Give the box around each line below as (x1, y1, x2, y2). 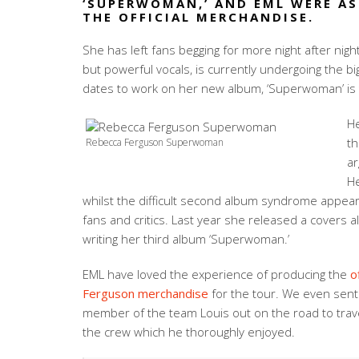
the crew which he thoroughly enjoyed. (83, 324, 296, 340)
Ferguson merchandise (83, 285, 212, 301)
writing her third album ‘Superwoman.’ (83, 231, 290, 247)
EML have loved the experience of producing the (83, 266, 351, 282)
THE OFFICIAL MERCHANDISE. (83, 9, 326, 25)
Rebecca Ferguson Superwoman (86, 135, 224, 149)
